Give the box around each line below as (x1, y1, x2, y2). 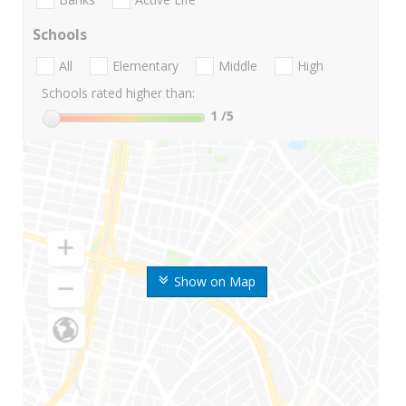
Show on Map (173, 273, 256, 291)
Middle (218, 57, 257, 75)
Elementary (112, 57, 179, 75)
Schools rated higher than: (42, 84, 195, 102)
